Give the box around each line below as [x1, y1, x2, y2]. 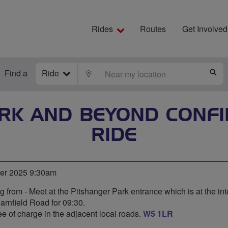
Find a [5, 67, 27, 79]
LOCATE [92, 69, 124, 77]
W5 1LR [143, 208, 173, 219]
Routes [140, 23, 166, 35]
